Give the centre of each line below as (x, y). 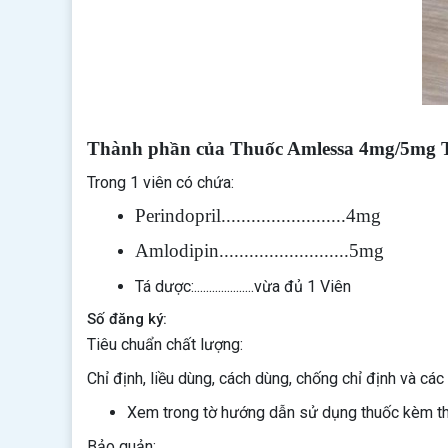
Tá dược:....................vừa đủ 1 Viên (243, 286)
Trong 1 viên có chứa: (160, 182)
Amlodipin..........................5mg (259, 250)
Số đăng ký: (129, 319)
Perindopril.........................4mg (258, 215)
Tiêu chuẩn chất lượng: (165, 344)
